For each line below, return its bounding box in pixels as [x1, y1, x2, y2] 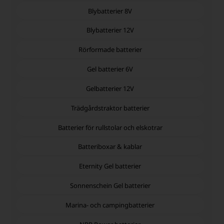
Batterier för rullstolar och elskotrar [57, 122, 162, 132]
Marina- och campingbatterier [65, 200, 155, 209]
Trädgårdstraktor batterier [70, 103, 149, 112]
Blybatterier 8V [88, 6, 132, 15]
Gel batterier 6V [87, 64, 133, 74]
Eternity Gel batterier [79, 161, 141, 171]
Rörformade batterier [78, 45, 142, 54]
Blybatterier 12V [86, 25, 134, 35]
